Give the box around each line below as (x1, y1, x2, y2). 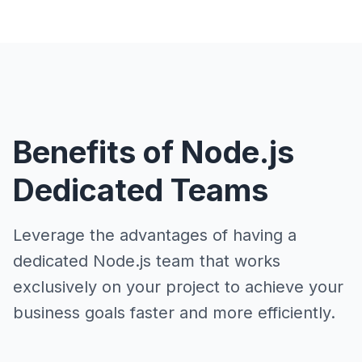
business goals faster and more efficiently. (13, 303, 335, 322)
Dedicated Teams (13, 171, 268, 208)
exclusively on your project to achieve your (13, 277, 343, 297)
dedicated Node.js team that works (13, 251, 280, 271)
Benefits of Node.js (13, 133, 294, 170)
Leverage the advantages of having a (13, 225, 297, 245)
